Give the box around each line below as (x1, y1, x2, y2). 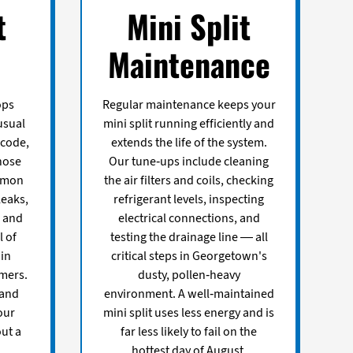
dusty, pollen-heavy (137, 266, 240, 284)
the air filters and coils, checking (104, 171, 274, 189)
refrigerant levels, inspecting (113, 190, 265, 208)
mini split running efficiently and (103, 114, 275, 132)
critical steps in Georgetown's (110, 247, 267, 265)
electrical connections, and (117, 209, 260, 227)
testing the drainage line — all (110, 228, 268, 246)
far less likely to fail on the (121, 322, 258, 340)
